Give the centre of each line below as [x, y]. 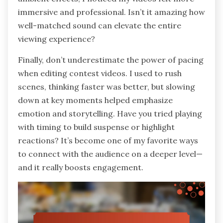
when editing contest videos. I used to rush [100, 73]
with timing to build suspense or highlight [96, 127]
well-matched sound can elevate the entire [100, 26]
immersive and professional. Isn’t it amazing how [111, 12]
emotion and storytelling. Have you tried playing [110, 114]
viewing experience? [56, 39]
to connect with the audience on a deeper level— [110, 154]
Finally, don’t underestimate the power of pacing [111, 60]
